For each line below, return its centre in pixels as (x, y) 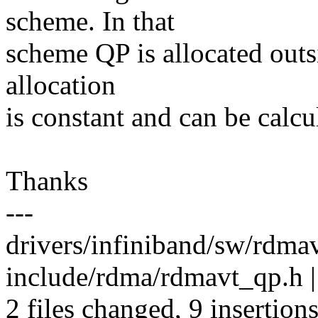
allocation (61, 85)
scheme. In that (90, 21)
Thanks (47, 181)
